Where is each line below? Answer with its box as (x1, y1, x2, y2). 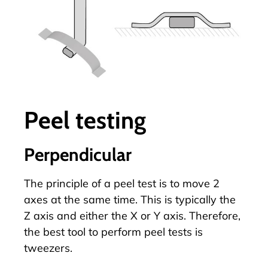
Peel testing (24, 105, 146, 135)
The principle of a (24, 176, 114, 190)
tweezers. (24, 240, 72, 255)
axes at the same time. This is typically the (24, 192, 236, 206)
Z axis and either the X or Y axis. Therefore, (24, 208, 240, 223)
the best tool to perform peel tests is (24, 224, 203, 239)
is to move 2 (156, 176, 220, 190)
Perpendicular (24, 143, 132, 166)
